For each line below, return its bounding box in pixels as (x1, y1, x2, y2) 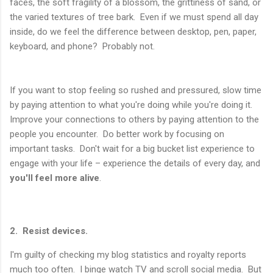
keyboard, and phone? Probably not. (10, 41, 155, 52)
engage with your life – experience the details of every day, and (10, 158, 260, 169)
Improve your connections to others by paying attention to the (10, 114, 259, 126)
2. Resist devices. (10, 225, 88, 237)
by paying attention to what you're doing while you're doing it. (10, 99, 255, 111)
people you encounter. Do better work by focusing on (10, 129, 224, 140)
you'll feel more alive (10, 172, 99, 184)
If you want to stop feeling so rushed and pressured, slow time (10, 85, 261, 96)
